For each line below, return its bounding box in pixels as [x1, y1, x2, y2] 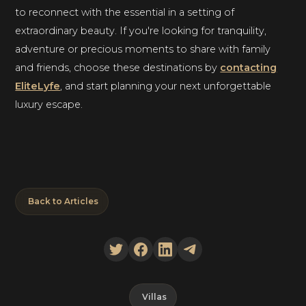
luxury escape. [15, 98, 83, 111]
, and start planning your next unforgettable [60, 80, 272, 93]
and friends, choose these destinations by [15, 61, 221, 74]
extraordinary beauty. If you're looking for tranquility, [15, 25, 267, 38]
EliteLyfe [15, 80, 61, 93]
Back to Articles [27, 196, 98, 207]
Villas [141, 292, 167, 303]
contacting [220, 61, 277, 74]
